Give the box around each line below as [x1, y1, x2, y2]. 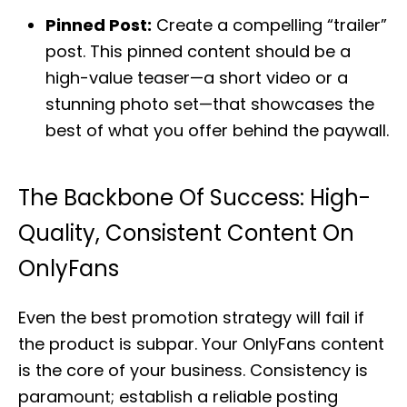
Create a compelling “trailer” [152, 14, 387, 36]
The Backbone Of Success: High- [18, 183, 371, 213]
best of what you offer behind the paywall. [45, 119, 389, 142]
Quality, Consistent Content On [18, 218, 354, 248]
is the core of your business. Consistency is [18, 359, 368, 382]
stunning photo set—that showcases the [45, 93, 374, 115]
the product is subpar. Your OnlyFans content [18, 333, 384, 355]
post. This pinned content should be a [45, 40, 351, 63]
